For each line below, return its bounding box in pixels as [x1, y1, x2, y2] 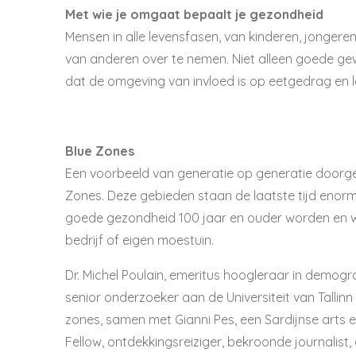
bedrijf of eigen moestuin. [65, 231, 214, 248]
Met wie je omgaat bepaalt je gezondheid [65, 6, 323, 22]
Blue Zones [65, 142, 134, 159]
